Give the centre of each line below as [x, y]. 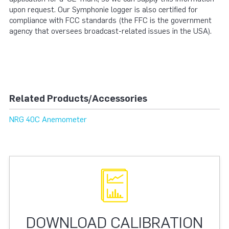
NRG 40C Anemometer [48, 119]
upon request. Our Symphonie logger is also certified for [104, 9]
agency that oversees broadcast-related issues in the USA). [110, 31]
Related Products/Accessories [78, 98]
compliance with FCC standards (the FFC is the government [110, 20]
